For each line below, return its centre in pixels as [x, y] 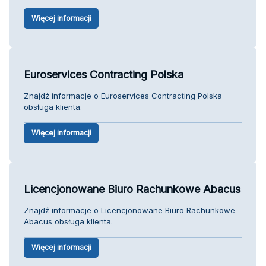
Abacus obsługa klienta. [68, 221]
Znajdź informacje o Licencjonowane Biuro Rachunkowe [129, 210]
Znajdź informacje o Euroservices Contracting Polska [123, 95]
